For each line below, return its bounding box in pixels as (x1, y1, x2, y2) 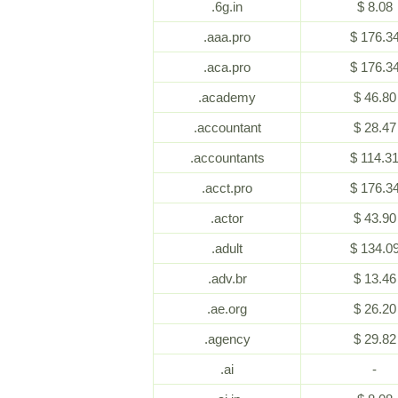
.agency (203, 331, 251, 346)
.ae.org (207, 301, 247, 316)
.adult (211, 241, 243, 256)
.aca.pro (203, 60, 251, 75)
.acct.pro (202, 180, 252, 195)
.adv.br (207, 271, 247, 286)
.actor (211, 211, 243, 226)
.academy (198, 90, 256, 105)
